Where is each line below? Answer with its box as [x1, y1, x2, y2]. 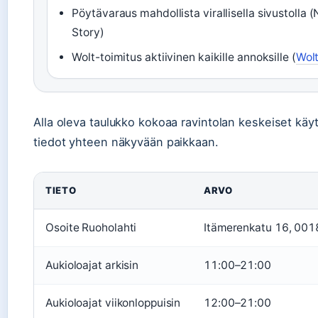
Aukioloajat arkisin [45, 258, 139, 273]
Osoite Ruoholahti [45, 221, 137, 235]
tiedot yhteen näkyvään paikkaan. [33, 135, 219, 150]
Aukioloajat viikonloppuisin [45, 296, 181, 310]
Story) [72, 26, 104, 40]
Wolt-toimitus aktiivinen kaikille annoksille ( [72, 50, 296, 65]
